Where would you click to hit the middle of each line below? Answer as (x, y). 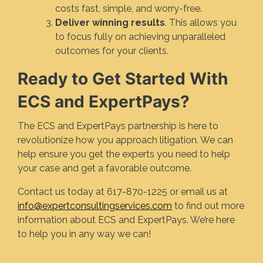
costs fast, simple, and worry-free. (129, 8)
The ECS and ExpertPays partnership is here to (118, 126)
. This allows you (201, 22)
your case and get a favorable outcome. (104, 168)
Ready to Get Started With (123, 78)
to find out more (208, 205)
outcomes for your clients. (112, 50)
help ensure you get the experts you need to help (124, 154)
